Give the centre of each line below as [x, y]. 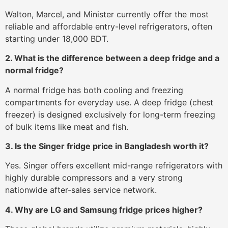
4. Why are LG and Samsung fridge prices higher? [104, 209]
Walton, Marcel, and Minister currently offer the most [107, 14]
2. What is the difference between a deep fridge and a [112, 58]
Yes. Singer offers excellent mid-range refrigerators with [114, 166]
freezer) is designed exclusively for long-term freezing [110, 114]
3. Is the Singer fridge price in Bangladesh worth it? [107, 146]
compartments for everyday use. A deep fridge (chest [109, 102]
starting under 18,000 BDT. [57, 38]
